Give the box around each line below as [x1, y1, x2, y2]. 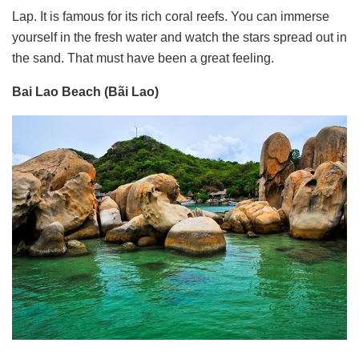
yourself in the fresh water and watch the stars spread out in [12, 30, 347, 45]
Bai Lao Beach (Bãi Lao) [12, 85, 159, 99]
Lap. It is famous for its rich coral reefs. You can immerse [12, 10, 329, 24]
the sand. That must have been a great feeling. [12, 51, 274, 66]
